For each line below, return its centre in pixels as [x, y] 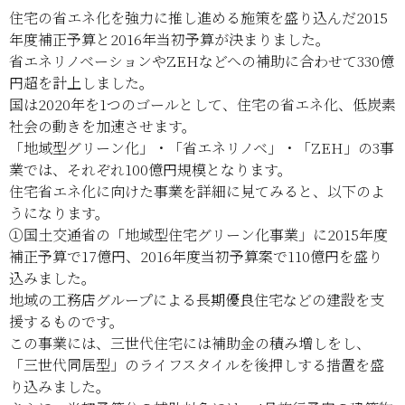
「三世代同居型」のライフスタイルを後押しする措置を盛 [197, 365]
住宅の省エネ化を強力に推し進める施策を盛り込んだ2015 [198, 18]
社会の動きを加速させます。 [103, 126]
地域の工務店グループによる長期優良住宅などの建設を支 [197, 300]
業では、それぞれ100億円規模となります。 [151, 170]
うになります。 [59, 213]
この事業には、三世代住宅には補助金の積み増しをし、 [190, 343]
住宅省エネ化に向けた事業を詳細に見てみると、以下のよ [197, 191]
